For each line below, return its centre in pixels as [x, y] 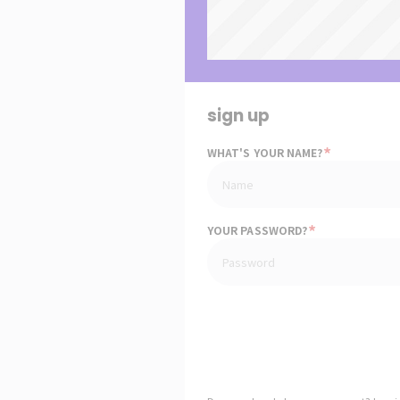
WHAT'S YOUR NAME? [267, 152]
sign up [238, 115]
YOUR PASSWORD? [259, 229]
